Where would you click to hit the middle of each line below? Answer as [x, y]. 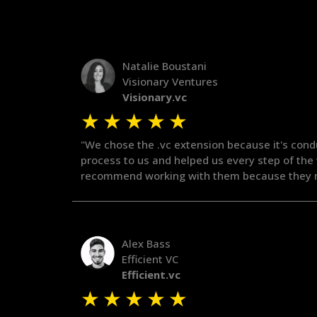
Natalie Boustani [165, 66]
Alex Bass [146, 244]
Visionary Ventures [171, 82]
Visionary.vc [155, 97]
